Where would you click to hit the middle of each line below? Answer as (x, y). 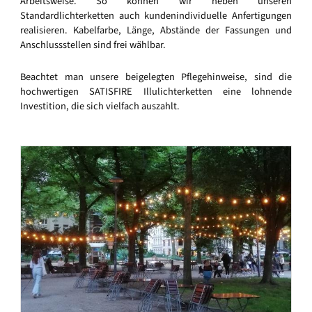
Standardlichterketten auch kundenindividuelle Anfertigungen (156, 15)
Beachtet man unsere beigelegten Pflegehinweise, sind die (156, 77)
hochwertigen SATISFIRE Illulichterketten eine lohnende (156, 92)
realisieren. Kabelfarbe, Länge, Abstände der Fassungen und (156, 30)
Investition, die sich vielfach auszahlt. (100, 107)
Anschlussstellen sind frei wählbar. (93, 45)
